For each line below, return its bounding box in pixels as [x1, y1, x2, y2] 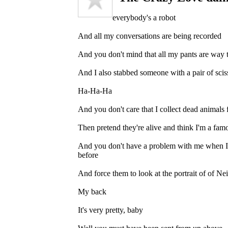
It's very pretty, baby [78, 205, 143, 214]
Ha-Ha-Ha [78, 86, 112, 95]
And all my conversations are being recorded [78, 31, 221, 40]
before [78, 150, 98, 159]
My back [78, 187, 106, 196]
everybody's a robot [112, 13, 176, 22]
